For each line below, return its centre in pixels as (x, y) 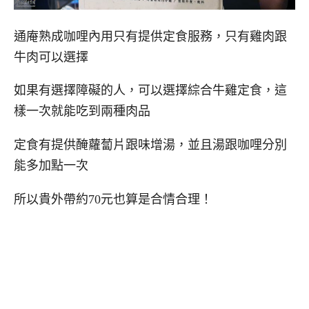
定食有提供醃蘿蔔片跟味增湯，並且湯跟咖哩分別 (150, 145)
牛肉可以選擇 (51, 57)
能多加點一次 (51, 166)
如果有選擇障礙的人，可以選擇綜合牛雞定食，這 (150, 91)
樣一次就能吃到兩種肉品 (82, 111)
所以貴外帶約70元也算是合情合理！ (113, 199)
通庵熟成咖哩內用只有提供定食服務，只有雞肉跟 (150, 36)
